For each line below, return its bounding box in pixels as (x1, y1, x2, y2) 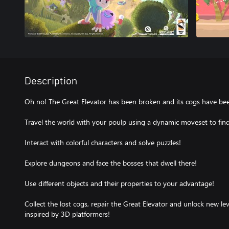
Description (25, 76, 77, 86)
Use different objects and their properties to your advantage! (25, 178, 214, 188)
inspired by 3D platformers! (25, 209, 110, 219)
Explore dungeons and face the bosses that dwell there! (25, 158, 197, 168)
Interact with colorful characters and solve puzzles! (25, 138, 181, 147)
